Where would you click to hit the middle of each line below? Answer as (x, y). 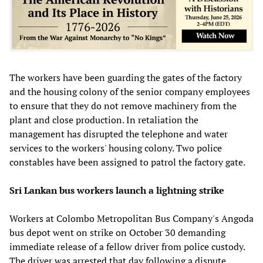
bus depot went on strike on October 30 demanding (117, 232)
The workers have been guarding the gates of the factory (126, 77)
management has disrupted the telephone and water (119, 134)
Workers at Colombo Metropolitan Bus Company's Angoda (131, 218)
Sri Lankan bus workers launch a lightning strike (117, 190)
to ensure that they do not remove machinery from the (123, 105)
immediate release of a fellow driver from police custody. (127, 246)
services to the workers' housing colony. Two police (116, 148)
